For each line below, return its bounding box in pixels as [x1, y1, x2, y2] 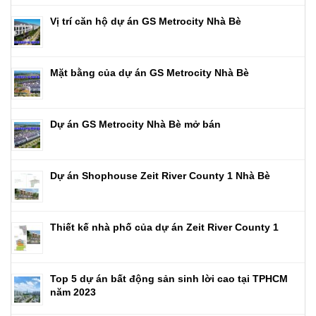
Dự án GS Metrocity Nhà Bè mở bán [50, 118, 221, 130]
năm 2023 [50, 286, 96, 298]
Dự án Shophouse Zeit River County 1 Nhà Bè [50, 169, 270, 181]
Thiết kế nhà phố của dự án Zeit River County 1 [50, 221, 279, 233]
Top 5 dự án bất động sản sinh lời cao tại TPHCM [50, 272, 288, 284]
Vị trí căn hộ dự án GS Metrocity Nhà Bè [50, 15, 241, 27]
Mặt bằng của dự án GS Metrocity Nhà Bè [50, 66, 249, 78]
